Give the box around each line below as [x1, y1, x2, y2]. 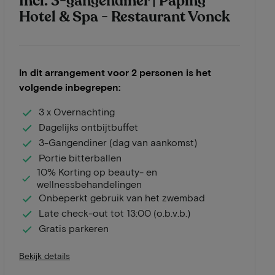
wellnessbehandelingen [37, 177, 142, 190]
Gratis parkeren [39, 222, 109, 234]
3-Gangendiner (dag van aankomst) [39, 136, 197, 149]
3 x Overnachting [39, 106, 115, 118]
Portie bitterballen [39, 152, 122, 164]
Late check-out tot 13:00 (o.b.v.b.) [39, 207, 190, 219]
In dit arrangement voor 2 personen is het [19, 66, 211, 78]
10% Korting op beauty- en [37, 165, 158, 177]
